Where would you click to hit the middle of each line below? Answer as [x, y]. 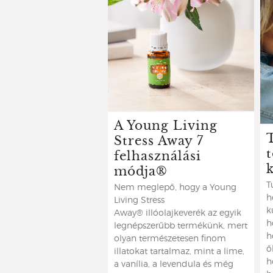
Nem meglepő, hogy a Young [175, 188]
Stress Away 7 [159, 140]
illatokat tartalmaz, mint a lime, [179, 252]
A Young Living [166, 125]
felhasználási [158, 155]
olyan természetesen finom [170, 239]
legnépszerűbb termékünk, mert [181, 226]
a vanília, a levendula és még [174, 264]
